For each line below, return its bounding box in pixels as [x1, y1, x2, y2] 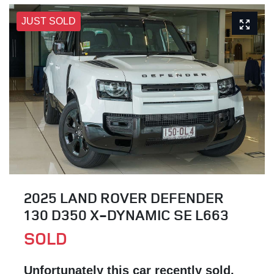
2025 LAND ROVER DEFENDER [24, 188, 224, 208]
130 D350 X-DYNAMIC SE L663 [24, 205, 229, 225]
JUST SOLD [21, 15, 76, 26]
